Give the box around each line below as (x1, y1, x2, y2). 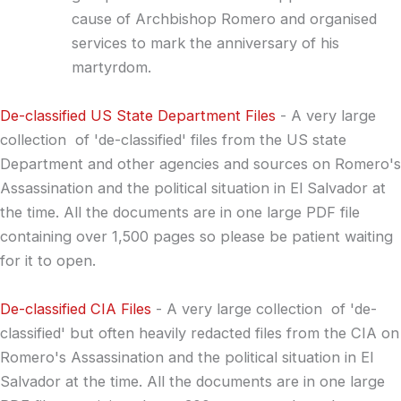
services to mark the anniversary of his (72, 34, 339, 52)
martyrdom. (72, 58, 151, 76)
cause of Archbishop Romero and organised (72, 10, 377, 28)
